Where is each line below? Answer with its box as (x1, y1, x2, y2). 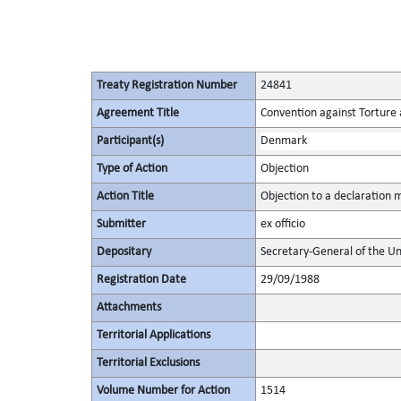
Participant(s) (96, 134, 164, 148)
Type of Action (96, 162, 167, 175)
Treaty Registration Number (96, 79, 237, 92)
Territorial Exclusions (96, 356, 200, 370)
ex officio (260, 218, 305, 231)
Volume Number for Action (96, 384, 230, 397)
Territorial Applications (96, 328, 210, 342)
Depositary (96, 245, 151, 259)
